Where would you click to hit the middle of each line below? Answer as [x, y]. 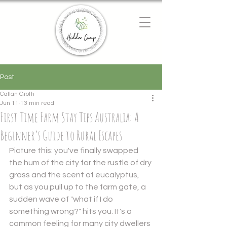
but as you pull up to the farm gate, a [78, 187]
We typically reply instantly [48, 37]
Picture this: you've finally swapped [74, 150]
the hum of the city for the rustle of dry [81, 163]
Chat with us [35, 27]
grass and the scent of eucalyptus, [75, 175]
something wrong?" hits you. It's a [71, 211]
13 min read [37, 103]
